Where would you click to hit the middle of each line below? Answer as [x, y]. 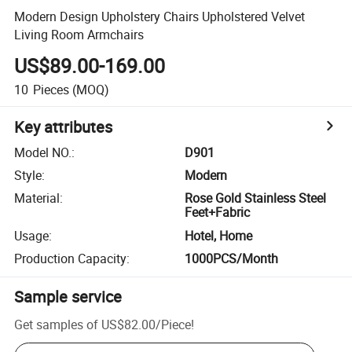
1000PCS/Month [232, 259]
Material [37, 198]
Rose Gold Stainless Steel [256, 198]
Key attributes [64, 126]
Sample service [68, 297]
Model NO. [43, 152]
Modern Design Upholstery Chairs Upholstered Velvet [160, 16]
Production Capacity [71, 259]
